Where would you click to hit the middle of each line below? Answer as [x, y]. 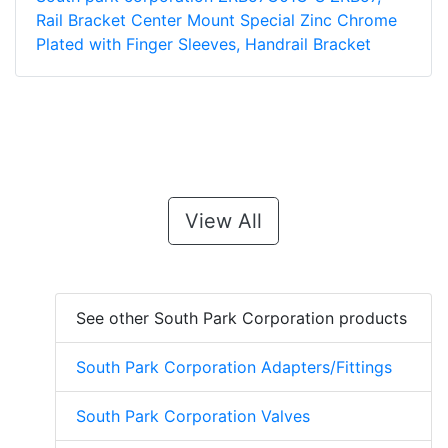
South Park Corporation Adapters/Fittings [234, 367]
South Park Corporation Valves [193, 416]
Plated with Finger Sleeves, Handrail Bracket [203, 44]
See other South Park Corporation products [241, 318]
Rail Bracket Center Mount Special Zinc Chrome [216, 20]
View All [223, 221]
